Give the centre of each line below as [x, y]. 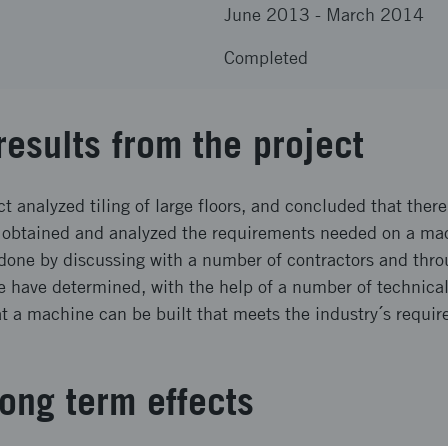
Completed [266, 57]
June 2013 [267, 14]
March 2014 [375, 14]
